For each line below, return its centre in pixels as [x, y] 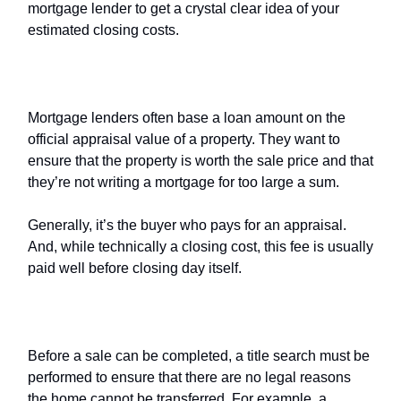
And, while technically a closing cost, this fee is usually [200, 246]
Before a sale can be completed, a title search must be [199, 355]
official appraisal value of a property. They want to [184, 139]
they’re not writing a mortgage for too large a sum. [185, 182]
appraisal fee [137, 79]
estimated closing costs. [105, 30]
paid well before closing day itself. [137, 268]
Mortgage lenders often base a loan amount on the [187, 117]
